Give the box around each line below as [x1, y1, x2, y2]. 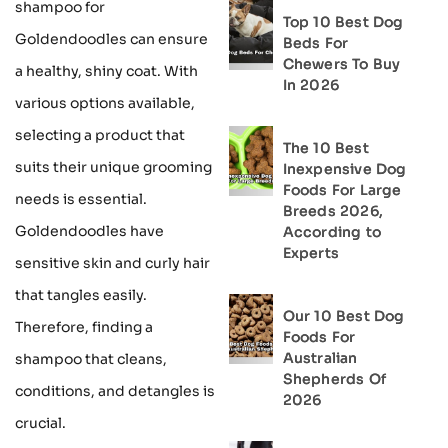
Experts [282, 244, 339, 262]
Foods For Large [282, 181, 402, 199]
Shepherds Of [282, 370, 386, 388]
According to [282, 223, 381, 241]
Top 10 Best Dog [282, 13, 404, 31]
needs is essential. [15, 190, 147, 209]
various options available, [15, 94, 195, 113]
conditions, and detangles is [15, 382, 215, 401]
